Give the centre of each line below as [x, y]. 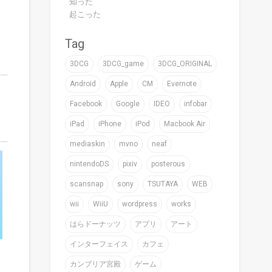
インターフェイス [99, 244]
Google [128, 104]
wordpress [140, 204]
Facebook [86, 104]
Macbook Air [185, 124]
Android [83, 83]
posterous [168, 164]
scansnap [87, 184]
